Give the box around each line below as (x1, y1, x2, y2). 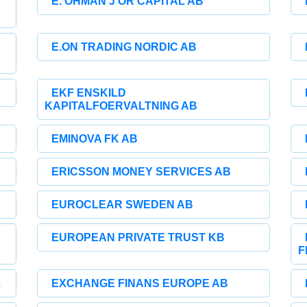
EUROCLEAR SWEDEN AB (51, 199, 194, 210)
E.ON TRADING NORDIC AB (51, 41, 197, 53)
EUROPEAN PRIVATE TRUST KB (51, 232, 225, 243)
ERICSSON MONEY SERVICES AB (51, 166, 232, 177)
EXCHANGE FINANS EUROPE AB (51, 278, 229, 289)
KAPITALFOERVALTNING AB (45, 100, 198, 112)
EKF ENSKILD (51, 87, 127, 99)
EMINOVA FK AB (51, 133, 138, 145)
